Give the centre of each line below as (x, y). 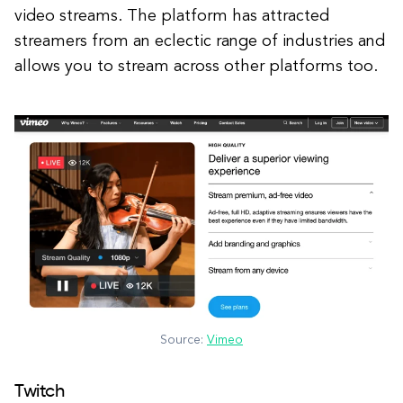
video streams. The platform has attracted (172, 16)
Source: (184, 340)
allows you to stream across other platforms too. (196, 66)
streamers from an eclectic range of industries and (200, 41)
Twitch (40, 392)
